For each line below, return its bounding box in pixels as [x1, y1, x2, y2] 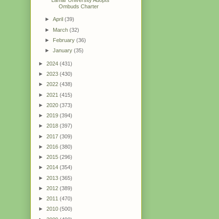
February [53, 37, 77, 43]
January [53, 47, 74, 54]
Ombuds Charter [59, 3, 99, 9]
